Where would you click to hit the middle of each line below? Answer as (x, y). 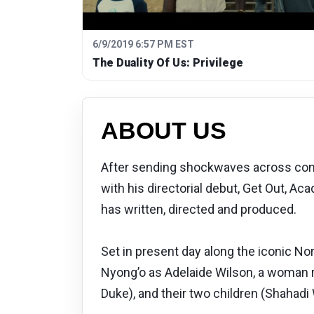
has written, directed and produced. (199, 210)
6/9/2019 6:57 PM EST (143, 45)
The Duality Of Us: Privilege (168, 63)
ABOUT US (164, 131)
